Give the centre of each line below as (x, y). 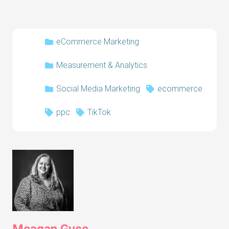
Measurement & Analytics (102, 65)
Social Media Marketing (98, 88)
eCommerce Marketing (98, 41)
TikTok (99, 112)
